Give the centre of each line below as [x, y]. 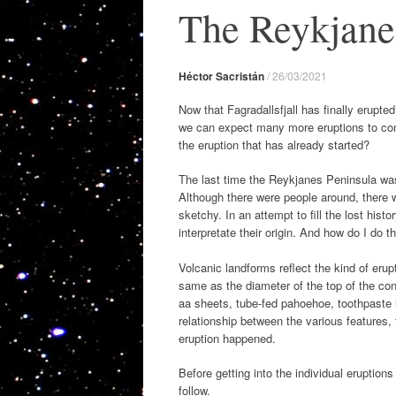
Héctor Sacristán [221, 76]
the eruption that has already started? [274, 144]
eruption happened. [227, 338]
